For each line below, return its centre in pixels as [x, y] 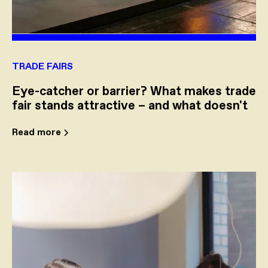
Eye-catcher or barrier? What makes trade [134, 92]
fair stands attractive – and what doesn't [130, 106]
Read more [36, 132]
